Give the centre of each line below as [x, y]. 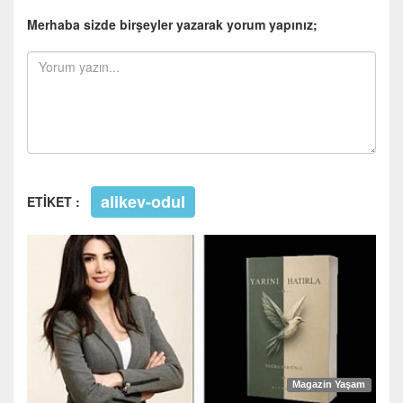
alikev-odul [143, 201]
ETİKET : [57, 202]
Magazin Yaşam [329, 385]
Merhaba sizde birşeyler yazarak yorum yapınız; [172, 25]
